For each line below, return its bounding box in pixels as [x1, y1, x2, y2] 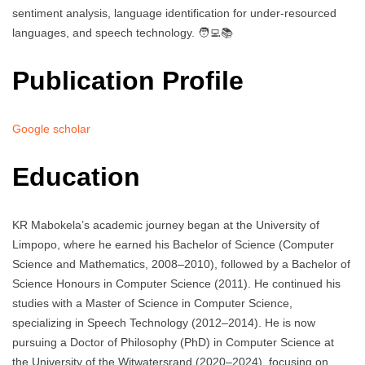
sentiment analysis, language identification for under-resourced [12, 7, 336, 20]
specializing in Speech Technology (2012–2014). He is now [12, 316, 315, 330]
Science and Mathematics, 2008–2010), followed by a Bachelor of [12, 257, 350, 271]
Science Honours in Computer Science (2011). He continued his [12, 277, 341, 291]
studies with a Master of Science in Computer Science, [12, 297, 292, 310]
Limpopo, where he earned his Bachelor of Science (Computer [12, 238, 334, 252]
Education [12, 161, 140, 191]
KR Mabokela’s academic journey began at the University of [12, 218, 319, 232]
